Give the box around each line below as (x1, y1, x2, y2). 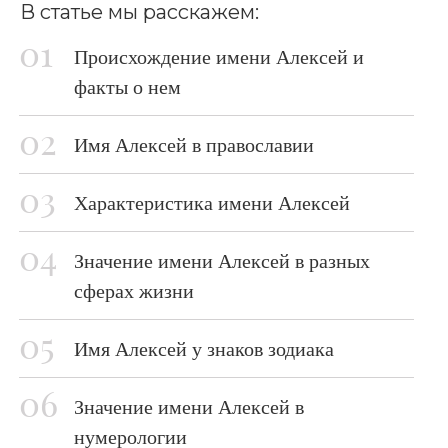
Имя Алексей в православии (74, 134, 314, 156)
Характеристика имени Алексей (74, 192, 350, 214)
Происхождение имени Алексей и (74, 46, 364, 68)
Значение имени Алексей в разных (74, 250, 370, 272)
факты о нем (74, 76, 181, 98)
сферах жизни (74, 280, 194, 302)
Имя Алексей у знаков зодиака (74, 338, 334, 360)
